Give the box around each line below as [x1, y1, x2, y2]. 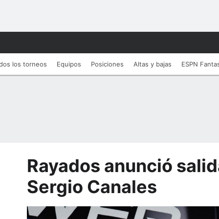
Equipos [57, 60, 81, 68]
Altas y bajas [133, 60, 172, 68]
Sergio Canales [26, 176, 157, 197]
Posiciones [91, 60, 124, 68]
